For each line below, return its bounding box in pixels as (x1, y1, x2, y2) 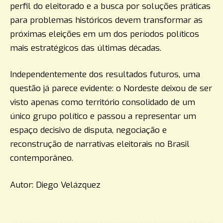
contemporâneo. (10, 152, 73, 164)
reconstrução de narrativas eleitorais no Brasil (10, 138, 190, 150)
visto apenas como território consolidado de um (10, 97, 195, 109)
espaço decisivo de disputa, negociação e (10, 124, 167, 136)
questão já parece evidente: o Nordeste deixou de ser (10, 83, 212, 95)
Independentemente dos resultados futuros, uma (10, 69, 200, 81)
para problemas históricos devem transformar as (10, 14, 203, 26)
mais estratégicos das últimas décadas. (10, 42, 161, 54)
